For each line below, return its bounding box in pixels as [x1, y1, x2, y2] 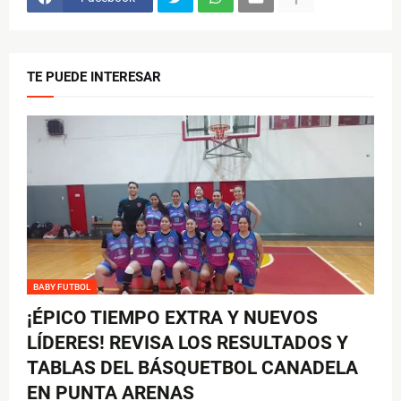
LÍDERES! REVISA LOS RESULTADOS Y [27, 332, 348, 354]
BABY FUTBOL [33, 282, 90, 293]
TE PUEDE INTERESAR [27, 69, 161, 86]
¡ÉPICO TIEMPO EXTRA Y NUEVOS [27, 307, 318, 329]
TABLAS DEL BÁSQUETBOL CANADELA [27, 357, 358, 380]
